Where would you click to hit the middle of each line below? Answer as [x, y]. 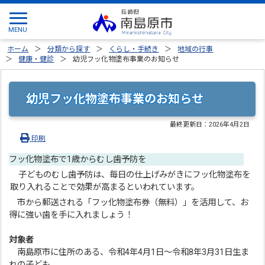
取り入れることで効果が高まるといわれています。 [105, 187]
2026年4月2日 [230, 124]
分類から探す [69, 49]
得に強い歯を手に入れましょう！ [71, 215]
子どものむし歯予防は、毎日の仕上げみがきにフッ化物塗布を [130, 174]
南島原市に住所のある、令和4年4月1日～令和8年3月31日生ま [129, 252]
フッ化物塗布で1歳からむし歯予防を [78, 159]
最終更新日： [190, 124]
